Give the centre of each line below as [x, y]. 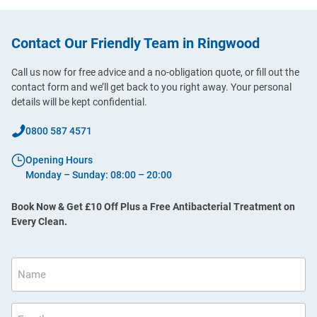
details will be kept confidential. [79, 102]
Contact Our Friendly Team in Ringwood [136, 43]
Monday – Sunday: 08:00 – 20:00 [99, 174]
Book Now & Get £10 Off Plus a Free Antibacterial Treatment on [153, 206]
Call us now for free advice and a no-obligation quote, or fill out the [155, 72]
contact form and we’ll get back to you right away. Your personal [151, 87]
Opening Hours [59, 160]
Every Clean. [39, 221]
